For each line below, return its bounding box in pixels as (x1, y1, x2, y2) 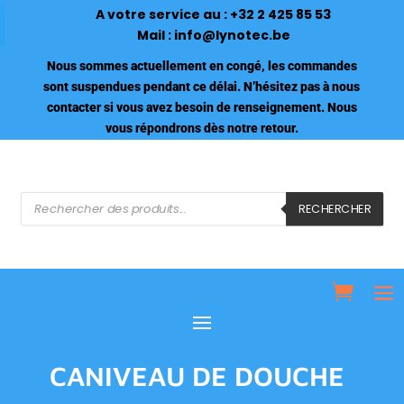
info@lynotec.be (173, 26, 290, 44)
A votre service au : (96, 5, 230, 23)
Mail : (136, 26, 174, 44)
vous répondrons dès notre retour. (105, 121, 298, 135)
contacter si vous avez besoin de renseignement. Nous (46, 100, 357, 115)
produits (19, 212, 73, 230)
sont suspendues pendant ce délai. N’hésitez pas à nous (43, 79, 361, 94)
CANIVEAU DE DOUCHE (50, 360, 345, 391)
